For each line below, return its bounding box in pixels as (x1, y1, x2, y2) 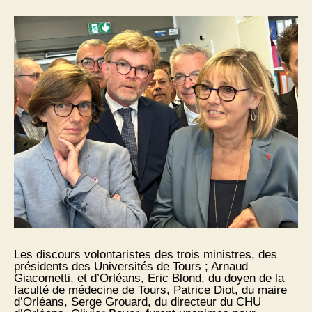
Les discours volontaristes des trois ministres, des (14, 248, 277, 262)
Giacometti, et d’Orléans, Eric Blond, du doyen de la (14, 272, 284, 286)
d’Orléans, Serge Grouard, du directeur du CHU (14, 295, 261, 309)
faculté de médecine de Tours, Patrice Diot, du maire (14, 283, 287, 297)
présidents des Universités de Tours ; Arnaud (14, 260, 248, 274)
